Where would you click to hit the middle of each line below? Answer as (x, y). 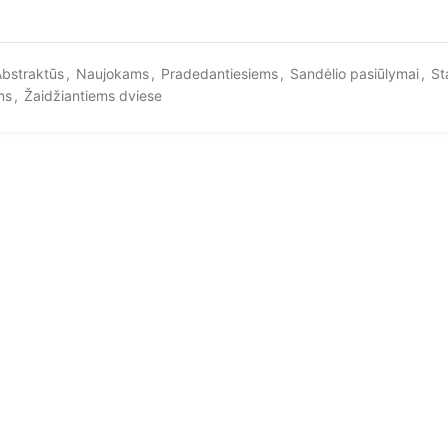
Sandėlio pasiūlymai (354, 73)
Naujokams (112, 73)
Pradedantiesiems (219, 73)
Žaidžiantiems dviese (92, 95)
